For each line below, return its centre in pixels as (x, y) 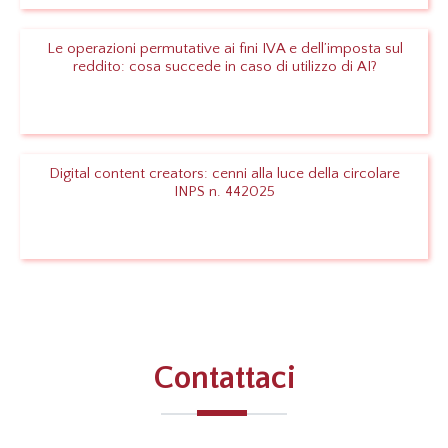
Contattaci (224, 379)
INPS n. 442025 (224, 192)
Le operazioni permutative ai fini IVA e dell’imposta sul (224, 49)
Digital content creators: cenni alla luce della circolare (224, 174)
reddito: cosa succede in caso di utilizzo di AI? (224, 67)
